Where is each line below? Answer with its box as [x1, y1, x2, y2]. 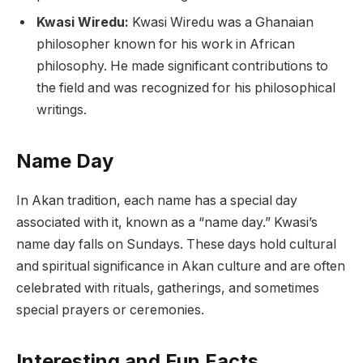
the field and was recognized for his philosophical [36, 79, 335, 96]
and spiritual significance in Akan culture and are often [16, 258, 345, 274]
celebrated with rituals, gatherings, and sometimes [16, 280, 319, 296]
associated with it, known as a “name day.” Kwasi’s [16, 214, 318, 230]
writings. [36, 101, 87, 117]
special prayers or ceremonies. [16, 301, 204, 318]
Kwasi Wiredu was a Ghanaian [129, 14, 314, 30]
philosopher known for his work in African [36, 36, 295, 52]
